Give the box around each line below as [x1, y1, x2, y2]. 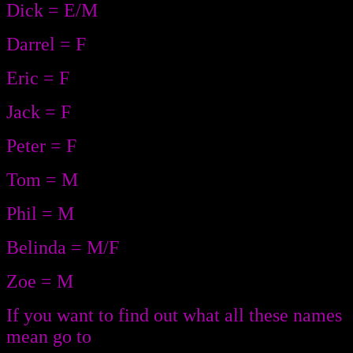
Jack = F [6, 102, 71, 122]
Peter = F [6, 136, 76, 156]
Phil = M [6, 203, 74, 224]
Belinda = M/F [6, 237, 119, 258]
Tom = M [6, 169, 78, 190]
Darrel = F [6, 34, 86, 54]
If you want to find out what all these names [6, 305, 342, 325]
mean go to [6, 326, 91, 347]
